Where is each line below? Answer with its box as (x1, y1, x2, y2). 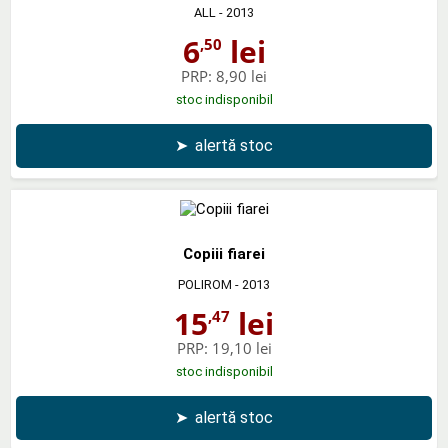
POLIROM (178, 276, 232, 292)
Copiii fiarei (183, 244, 265, 263)
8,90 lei (216, 65, 267, 86)
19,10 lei (211, 337, 272, 358)
